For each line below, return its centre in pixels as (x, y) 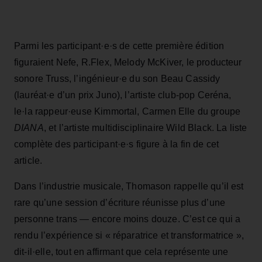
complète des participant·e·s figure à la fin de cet (117, 144)
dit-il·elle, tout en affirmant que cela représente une (121, 251)
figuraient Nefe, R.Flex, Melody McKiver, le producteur (128, 62)
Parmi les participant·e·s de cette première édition (119, 46)
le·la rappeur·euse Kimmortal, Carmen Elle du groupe (127, 111)
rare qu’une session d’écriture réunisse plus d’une (120, 202)
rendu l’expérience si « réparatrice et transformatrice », (129, 235)
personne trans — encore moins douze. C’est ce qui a (127, 219)
